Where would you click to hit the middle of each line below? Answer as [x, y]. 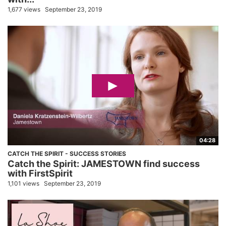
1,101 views [23, 183]
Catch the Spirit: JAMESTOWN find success [104, 163]
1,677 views [24, 9]
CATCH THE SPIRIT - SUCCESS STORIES [67, 153]
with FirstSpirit [40, 173]
